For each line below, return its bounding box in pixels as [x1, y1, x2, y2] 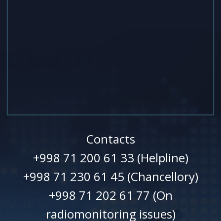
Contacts [86, 130, 135, 147]
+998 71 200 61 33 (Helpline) [33, 149, 188, 166]
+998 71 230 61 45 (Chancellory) [23, 168, 198, 184]
